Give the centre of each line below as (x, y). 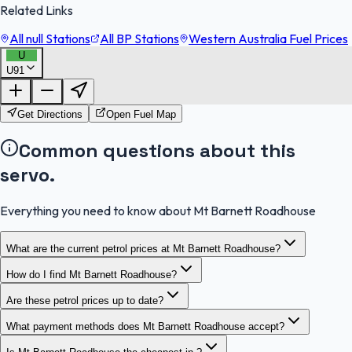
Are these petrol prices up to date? (85, 301)
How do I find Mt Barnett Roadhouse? (92, 275)
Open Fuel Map (141, 115)
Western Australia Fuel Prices (268, 39)
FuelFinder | (41, 71)
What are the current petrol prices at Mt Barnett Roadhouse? (143, 249)
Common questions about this (157, 151)
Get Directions (50, 115)
